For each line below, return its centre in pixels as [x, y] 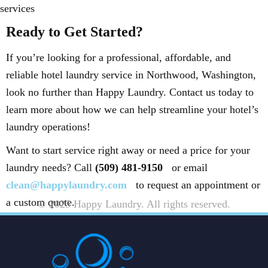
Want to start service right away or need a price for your [128, 150]
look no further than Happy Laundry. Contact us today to [130, 92]
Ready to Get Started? [74, 31]
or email [188, 167]
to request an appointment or [197, 185]
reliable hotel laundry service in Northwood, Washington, [131, 74]
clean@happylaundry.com [66, 185]
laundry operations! [48, 127]
